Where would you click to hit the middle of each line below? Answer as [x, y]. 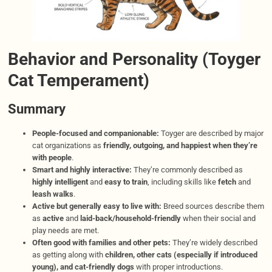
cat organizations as [67, 146]
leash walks [53, 194]
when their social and [218, 219]
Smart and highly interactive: [82, 170]
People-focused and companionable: [95, 134]
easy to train [126, 182]
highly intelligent [60, 182]
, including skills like [182, 182]
